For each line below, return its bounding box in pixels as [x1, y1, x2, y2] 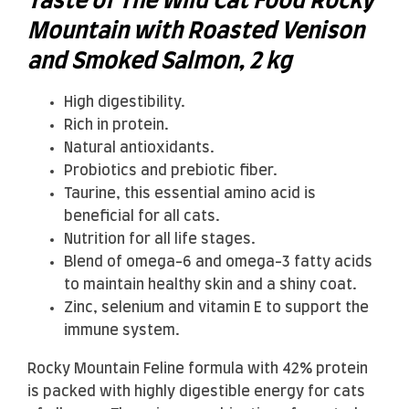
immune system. [64, 323, 180, 339]
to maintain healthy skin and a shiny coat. [64, 278, 357, 293]
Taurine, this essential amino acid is [64, 186, 316, 202]
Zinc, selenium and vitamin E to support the [64, 300, 369, 316]
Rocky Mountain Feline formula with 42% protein [27, 361, 368, 376]
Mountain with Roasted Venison [27, 20, 364, 43]
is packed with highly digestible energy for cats [27, 383, 365, 399]
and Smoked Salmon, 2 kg [27, 50, 292, 73]
